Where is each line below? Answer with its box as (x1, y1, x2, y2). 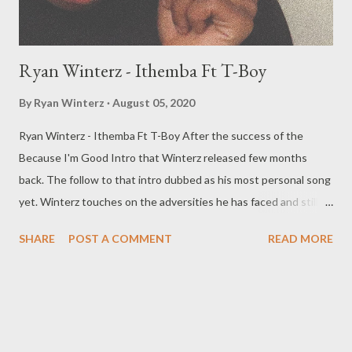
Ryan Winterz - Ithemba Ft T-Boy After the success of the (19, 128, 303, 142)
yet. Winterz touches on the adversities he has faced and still (19, 194, 318, 208)
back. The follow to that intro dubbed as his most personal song (19, 172, 331, 186)
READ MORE (268, 231, 333, 245)
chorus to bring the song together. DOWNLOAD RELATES (19, 238, 308, 252)
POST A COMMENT (68, 231, 172, 245)
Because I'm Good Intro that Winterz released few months (19, 150, 307, 164)
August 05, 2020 (112, 95, 195, 109)
